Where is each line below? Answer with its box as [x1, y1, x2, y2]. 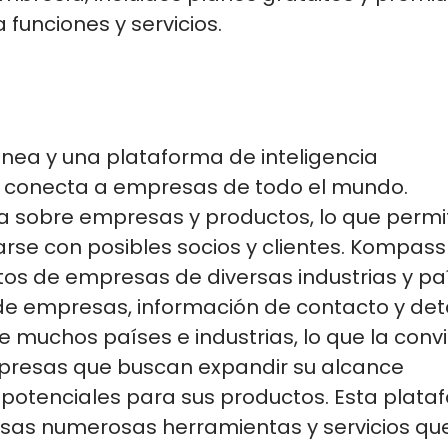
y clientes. [246, 232, 345, 261]
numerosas [41, 412, 157, 441]
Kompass [350, 232, 446, 261]
